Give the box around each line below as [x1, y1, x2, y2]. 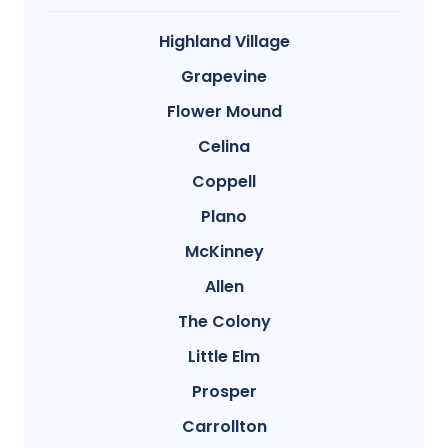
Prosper [191, 379, 257, 403]
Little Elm [188, 344, 260, 368]
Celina [198, 134, 250, 158]
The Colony [177, 309, 271, 333]
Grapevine [181, 64, 267, 88]
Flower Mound [166, 99, 282, 123]
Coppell [192, 169, 256, 193]
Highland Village [158, 29, 290, 53]
